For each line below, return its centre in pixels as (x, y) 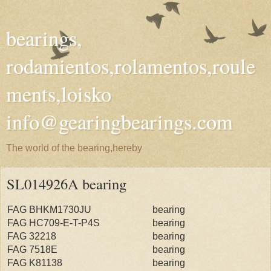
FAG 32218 (32, 236)
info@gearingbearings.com (119, 122)
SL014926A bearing (67, 184)
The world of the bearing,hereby (74, 148)
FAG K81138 (36, 263)
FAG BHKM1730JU (49, 209)
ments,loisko (59, 94)
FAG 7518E (34, 249)
